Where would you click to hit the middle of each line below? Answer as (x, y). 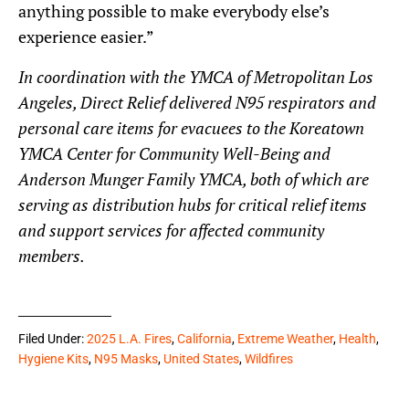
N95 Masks (126, 359)
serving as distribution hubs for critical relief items (193, 205)
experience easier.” (86, 37)
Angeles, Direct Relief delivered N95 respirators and (197, 103)
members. (52, 256)
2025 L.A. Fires (129, 339)
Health (357, 339)
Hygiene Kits (53, 359)
